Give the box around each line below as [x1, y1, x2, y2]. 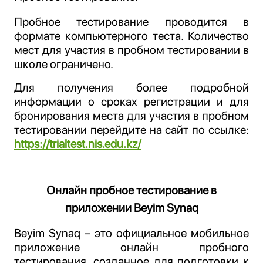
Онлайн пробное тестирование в [46, 183, 217, 197]
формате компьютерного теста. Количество [14, 29, 249, 43]
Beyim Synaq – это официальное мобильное [14, 226, 249, 240]
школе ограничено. [14, 57, 113, 71]
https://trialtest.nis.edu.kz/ [14, 137, 141, 151]
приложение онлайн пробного [14, 240, 249, 254]
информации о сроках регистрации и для [14, 95, 249, 109]
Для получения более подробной [14, 80, 249, 95]
